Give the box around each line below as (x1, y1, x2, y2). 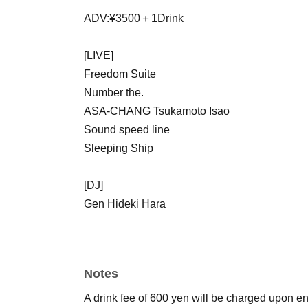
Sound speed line (84, 123, 170, 135)
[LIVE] (84, 49, 113, 61)
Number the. (84, 86, 144, 98)
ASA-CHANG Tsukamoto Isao (84, 104, 230, 117)
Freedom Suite (84, 67, 156, 80)
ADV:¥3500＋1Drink (84, 12, 184, 24)
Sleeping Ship (84, 142, 153, 154)
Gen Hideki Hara (84, 197, 166, 210)
